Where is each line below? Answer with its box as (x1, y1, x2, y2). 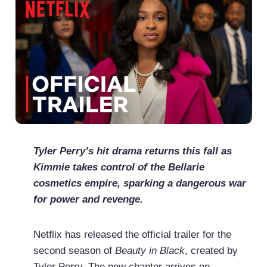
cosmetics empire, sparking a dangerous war (33, 178, 246, 190)
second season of (33, 245, 115, 257)
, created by (184, 245, 238, 257)
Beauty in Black (114, 245, 185, 257)
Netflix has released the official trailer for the (33, 229, 231, 241)
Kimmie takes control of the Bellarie (33, 162, 204, 173)
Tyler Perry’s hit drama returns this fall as (33, 145, 232, 157)
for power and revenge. (33, 194, 143, 206)
